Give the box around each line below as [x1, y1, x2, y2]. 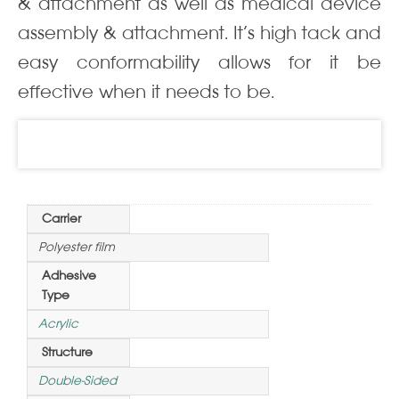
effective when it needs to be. [18, 82, 274, 102]
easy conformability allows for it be [18, 53, 381, 73]
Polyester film [38, 240, 115, 255]
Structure [42, 346, 93, 360]
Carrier [42, 212, 81, 226]
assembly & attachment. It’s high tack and [18, 23, 381, 44]
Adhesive [42, 269, 96, 283]
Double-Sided [38, 374, 117, 388]
